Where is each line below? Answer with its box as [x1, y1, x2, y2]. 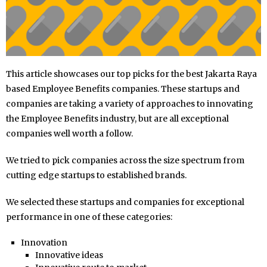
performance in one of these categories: [6, 211, 172, 222]
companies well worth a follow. [6, 128, 133, 139]
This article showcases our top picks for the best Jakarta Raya [6, 68, 257, 79]
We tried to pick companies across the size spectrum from [6, 154, 244, 166]
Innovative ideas [35, 249, 103, 260]
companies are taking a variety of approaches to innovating [6, 98, 253, 109]
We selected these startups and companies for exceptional [6, 196, 244, 207]
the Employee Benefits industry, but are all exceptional [6, 113, 229, 124]
